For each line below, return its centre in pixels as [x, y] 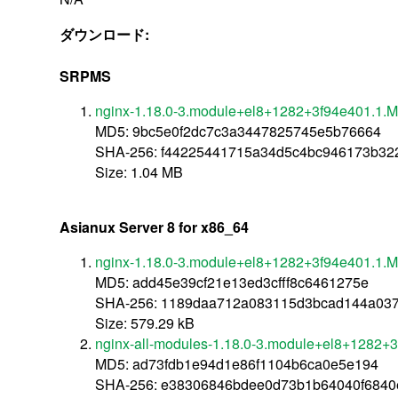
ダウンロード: [107, 34]
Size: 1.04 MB [139, 171]
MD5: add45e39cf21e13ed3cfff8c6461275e [232, 282]
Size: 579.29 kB [145, 322]
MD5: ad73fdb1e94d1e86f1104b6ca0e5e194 [237, 363]
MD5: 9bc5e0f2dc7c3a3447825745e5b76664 [239, 131]
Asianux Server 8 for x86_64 [155, 227]
